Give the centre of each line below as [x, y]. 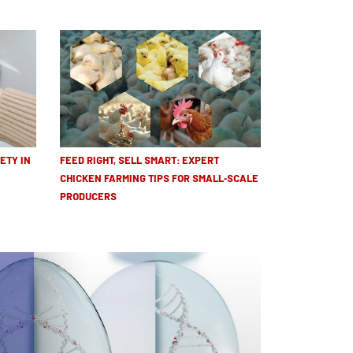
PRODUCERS [88, 198]
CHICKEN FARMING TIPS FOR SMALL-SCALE [159, 180]
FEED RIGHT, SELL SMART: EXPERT [139, 162]
